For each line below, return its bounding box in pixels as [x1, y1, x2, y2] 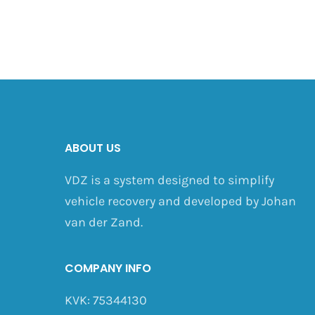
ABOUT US [64, 139, 121, 156]
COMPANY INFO [64, 259, 151, 276]
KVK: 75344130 [64, 292, 147, 308]
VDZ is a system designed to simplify [64, 172, 274, 188]
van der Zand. [64, 214, 143, 230]
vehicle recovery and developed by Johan [64, 193, 296, 209]
